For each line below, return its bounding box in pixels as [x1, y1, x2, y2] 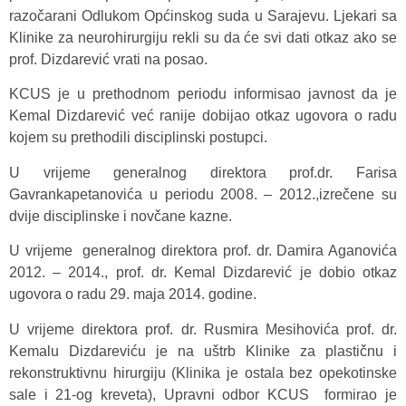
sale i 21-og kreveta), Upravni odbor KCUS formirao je [9, 386, 397, 402]
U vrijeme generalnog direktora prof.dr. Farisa [9, 164, 397, 180]
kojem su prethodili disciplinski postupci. [9, 130, 267, 146]
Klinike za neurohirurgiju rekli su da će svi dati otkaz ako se [9, 30, 397, 46]
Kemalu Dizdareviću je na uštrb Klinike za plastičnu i [9, 343, 397, 359]
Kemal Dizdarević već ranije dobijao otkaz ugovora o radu [9, 108, 397, 124]
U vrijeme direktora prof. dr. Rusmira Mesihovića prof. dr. [9, 321, 397, 337]
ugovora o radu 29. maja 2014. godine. [9, 286, 256, 303]
